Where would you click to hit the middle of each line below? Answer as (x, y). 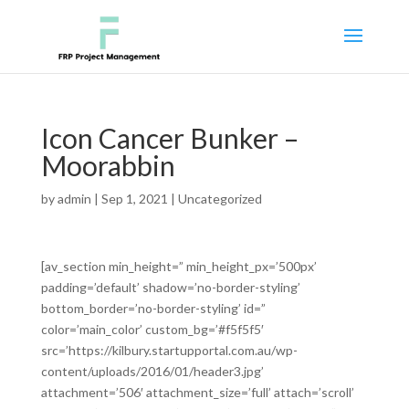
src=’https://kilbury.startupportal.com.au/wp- (169, 350)
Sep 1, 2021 (134, 199)
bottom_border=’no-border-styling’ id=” (153, 308)
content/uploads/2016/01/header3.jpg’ (152, 371)
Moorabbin (108, 165)
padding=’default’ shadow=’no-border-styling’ (170, 287)
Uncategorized (220, 199)
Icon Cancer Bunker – (169, 138)
